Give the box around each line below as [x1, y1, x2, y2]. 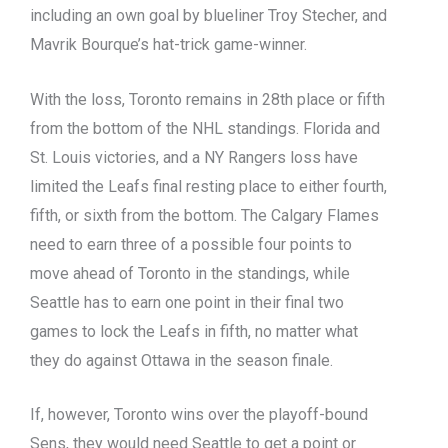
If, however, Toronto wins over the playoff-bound [30, 405, 368, 425]
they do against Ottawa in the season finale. [30, 350, 337, 370]
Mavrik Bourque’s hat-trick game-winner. [30, 35, 311, 55]
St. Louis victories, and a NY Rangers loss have [30, 147, 358, 167]
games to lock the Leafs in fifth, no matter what [30, 321, 358, 341]
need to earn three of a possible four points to [30, 234, 352, 254]
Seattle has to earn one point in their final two [30, 292, 344, 312]
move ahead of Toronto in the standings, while [30, 263, 350, 283]
